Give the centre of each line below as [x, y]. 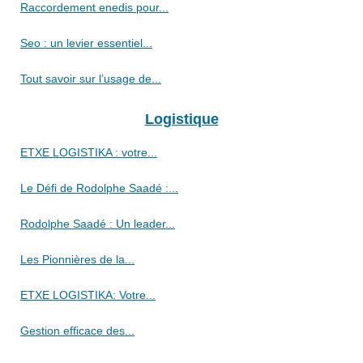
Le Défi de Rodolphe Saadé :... [99, 188]
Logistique [181, 120]
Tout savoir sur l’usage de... [91, 79]
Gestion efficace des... [77, 331]
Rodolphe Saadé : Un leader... [98, 224]
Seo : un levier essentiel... [86, 43]
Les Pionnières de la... [77, 260]
